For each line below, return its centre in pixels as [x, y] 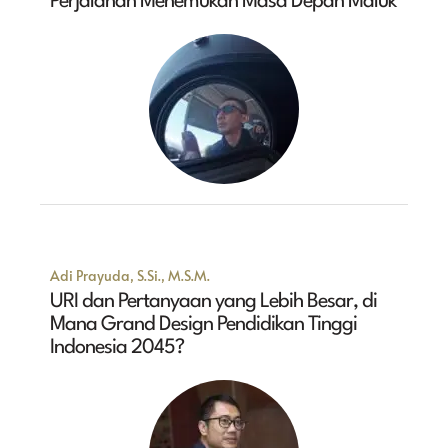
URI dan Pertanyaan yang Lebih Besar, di [213, 301]
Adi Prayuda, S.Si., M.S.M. [130, 275]
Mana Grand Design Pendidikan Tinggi [203, 324]
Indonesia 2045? [117, 347]
